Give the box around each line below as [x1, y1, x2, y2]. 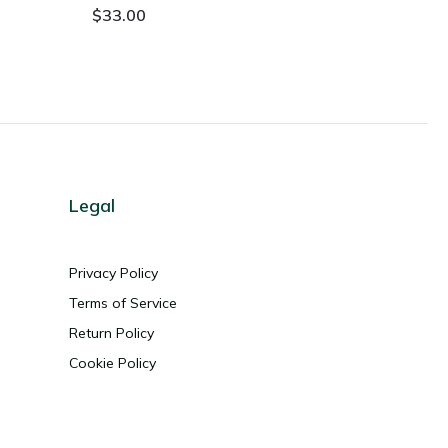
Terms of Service [68, 293, 177, 312]
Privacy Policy [68, 263, 158, 282]
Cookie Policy [68, 353, 156, 372]
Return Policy [68, 323, 154, 342]
